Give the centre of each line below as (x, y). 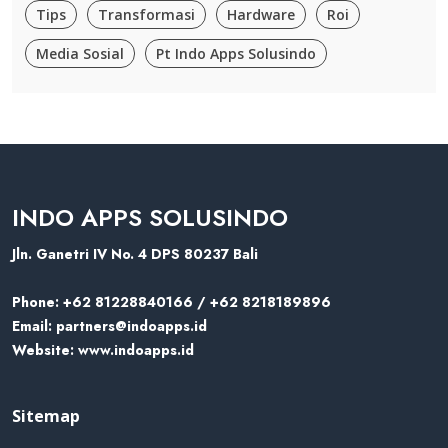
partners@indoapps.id (129, 326)
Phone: (35, 302)
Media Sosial (80, 54)
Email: (32, 326)
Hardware (261, 15)
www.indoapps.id (134, 350)
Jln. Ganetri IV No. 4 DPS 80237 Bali (135, 254)
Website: (43, 350)
